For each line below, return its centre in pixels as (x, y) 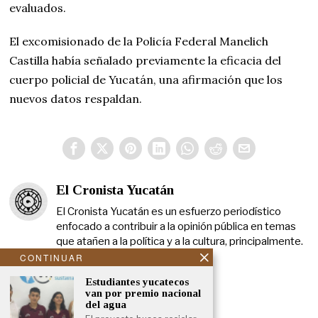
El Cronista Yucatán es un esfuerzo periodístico (169, 212)
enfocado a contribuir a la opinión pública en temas (176, 227)
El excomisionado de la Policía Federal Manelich (139, 42)
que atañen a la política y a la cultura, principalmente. (180, 242)
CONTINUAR (52, 257)
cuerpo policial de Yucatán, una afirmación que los (146, 80)
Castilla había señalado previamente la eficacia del (146, 61)
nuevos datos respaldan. (76, 99)
